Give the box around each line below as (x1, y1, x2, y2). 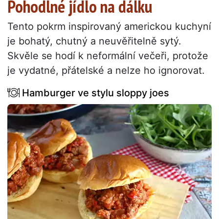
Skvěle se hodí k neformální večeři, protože (7, 49, 208, 62)
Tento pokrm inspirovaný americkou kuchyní (7, 20, 211, 32)
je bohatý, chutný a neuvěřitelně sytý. (7, 35, 181, 47)
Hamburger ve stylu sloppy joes (20, 87, 169, 99)
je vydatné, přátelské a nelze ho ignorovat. (7, 64, 205, 76)
